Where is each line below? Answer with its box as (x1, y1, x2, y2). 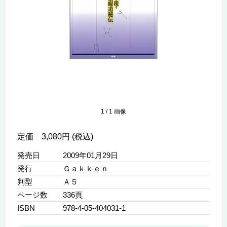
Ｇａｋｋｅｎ (62, 164, 108, 173)
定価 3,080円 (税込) (17, 132, 93, 141)
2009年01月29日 (62, 151, 118, 160)
